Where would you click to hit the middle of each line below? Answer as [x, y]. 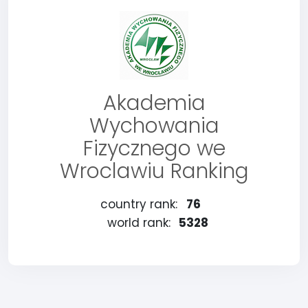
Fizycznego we [154, 148]
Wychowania [154, 126]
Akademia [154, 103]
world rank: [139, 223]
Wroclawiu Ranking [154, 171]
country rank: [139, 204]
